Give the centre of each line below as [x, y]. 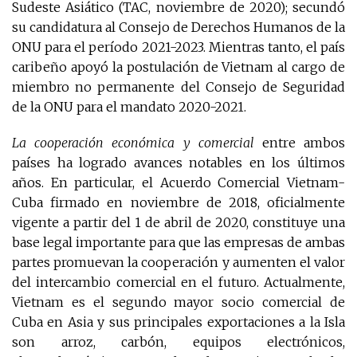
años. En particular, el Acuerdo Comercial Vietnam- [178, 183]
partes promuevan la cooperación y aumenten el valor [178, 263]
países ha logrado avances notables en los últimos [178, 163]
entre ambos [300, 143]
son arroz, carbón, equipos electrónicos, [178, 342]
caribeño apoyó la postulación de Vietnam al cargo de [178, 67]
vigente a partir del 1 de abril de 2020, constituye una [178, 223]
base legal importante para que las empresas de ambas [178, 243]
